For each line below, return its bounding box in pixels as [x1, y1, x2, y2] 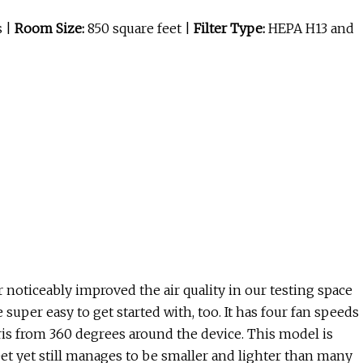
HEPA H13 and [265, 20, 354, 37]
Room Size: [15, 20, 88, 37]
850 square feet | [88, 20, 194, 37]
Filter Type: [194, 20, 265, 37]
